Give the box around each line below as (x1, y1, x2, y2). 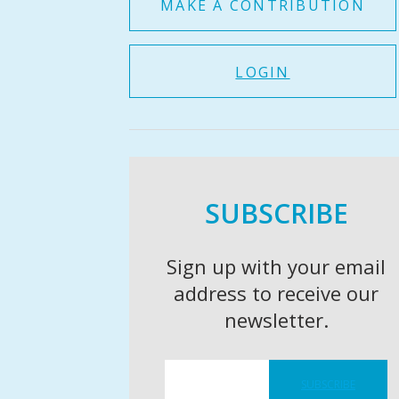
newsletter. (224, 306, 329, 333)
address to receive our (174, 280, 379, 306)
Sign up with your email (167, 253, 386, 280)
